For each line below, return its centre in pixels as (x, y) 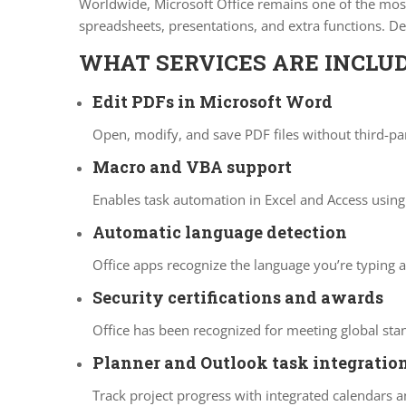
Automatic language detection (220, 232)
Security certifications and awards (238, 297)
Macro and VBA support (192, 167)
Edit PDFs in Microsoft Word (213, 101)
